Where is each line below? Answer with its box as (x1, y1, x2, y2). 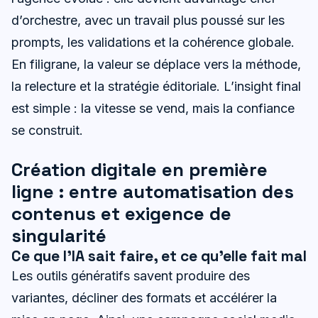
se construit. (11, 122, 83, 138)
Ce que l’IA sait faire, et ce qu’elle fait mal (11, 246, 307, 265)
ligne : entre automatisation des (11, 179, 294, 204)
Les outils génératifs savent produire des (11, 268, 250, 283)
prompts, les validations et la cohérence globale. (11, 34, 295, 50)
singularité (11, 223, 106, 248)
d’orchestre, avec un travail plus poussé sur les (11, 12, 285, 28)
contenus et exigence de (11, 201, 231, 226)
